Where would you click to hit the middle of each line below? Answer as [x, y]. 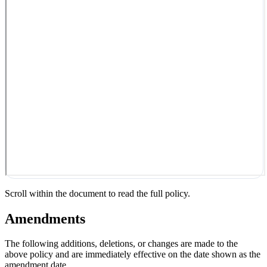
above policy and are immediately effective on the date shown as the [133, 254]
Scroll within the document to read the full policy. [97, 193]
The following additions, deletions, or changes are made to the [121, 244]
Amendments [45, 218]
